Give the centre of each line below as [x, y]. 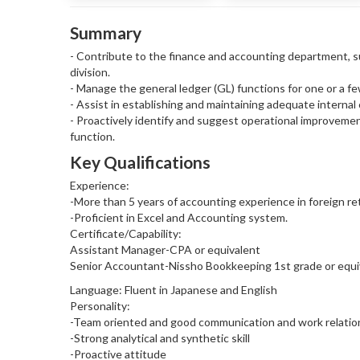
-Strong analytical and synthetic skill [160, 337]
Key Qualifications [140, 162]
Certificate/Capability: [126, 233]
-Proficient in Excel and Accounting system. [179, 217]
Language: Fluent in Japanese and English [174, 289]
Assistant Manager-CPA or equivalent [165, 249]
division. [90, 72]
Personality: [100, 305]
